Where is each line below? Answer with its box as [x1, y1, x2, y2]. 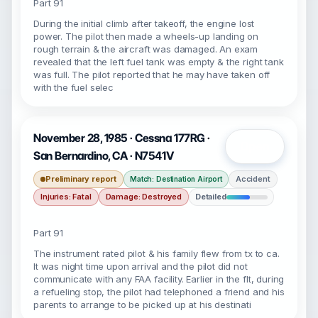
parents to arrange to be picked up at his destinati [33, 299, 251, 310]
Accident [235, 174, 270, 184]
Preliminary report [45, 174, 117, 184]
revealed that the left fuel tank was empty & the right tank [33, 56, 284, 67]
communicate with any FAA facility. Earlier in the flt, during [33, 273, 285, 285]
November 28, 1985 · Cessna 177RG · [33, 131, 210, 145]
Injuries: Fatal [40, 192, 92, 202]
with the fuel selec [33, 82, 114, 93]
